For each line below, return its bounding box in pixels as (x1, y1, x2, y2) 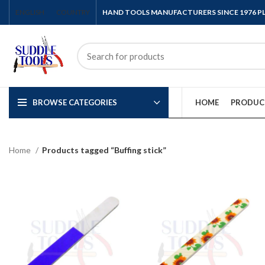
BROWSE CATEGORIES (33, 98, 117, 107)
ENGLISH (15, 8, 44, 17)
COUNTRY (56, 8, 90, 17)
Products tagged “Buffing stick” (42, 145, 166, 155)
